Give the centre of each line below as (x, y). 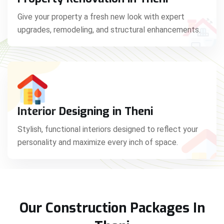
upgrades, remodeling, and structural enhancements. (109, 29)
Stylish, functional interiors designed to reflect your (108, 129)
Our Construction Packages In (112, 208)
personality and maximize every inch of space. (98, 142)
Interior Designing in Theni (85, 111)
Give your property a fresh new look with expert (101, 16)
